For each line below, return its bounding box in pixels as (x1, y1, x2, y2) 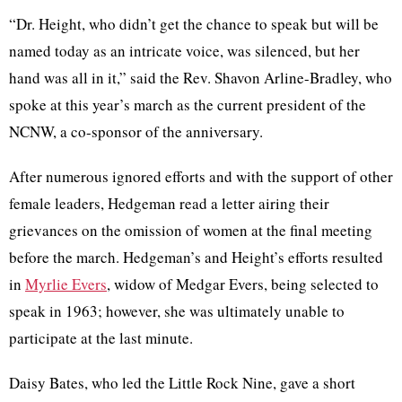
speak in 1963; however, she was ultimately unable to (9, 301, 345, 322)
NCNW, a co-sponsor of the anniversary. (9, 121, 263, 143)
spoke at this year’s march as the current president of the (9, 94, 366, 116)
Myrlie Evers (25, 274, 107, 295)
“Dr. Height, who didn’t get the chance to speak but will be (9, 13, 379, 35)
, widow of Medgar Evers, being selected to (107, 274, 379, 295)
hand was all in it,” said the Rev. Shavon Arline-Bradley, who (9, 67, 392, 89)
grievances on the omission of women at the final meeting (9, 220, 372, 241)
